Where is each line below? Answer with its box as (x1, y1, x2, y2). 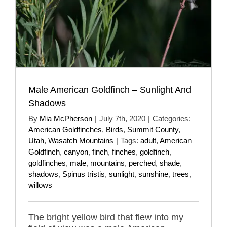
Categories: (153, 113, 191, 123)
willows (28, 180, 52, 190)
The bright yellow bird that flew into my (28, 212, 183, 222)
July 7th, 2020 (99, 113, 145, 123)
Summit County (127, 125, 178, 134)
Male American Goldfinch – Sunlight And (28, 84, 191, 95)
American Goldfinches (28, 125, 102, 134)
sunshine (138, 169, 168, 178)
